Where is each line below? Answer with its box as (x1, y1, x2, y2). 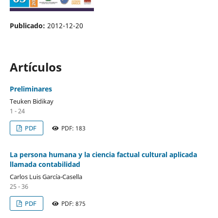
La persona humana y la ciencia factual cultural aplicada (9, 149, 197, 159)
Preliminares (9, 84, 52, 93)
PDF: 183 (58, 124, 88, 132)
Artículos (9, 58, 62, 75)
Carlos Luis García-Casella (9, 172, 82, 181)
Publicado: (9, 20, 47, 30)
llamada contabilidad (9, 159, 80, 169)
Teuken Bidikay (9, 96, 54, 106)
